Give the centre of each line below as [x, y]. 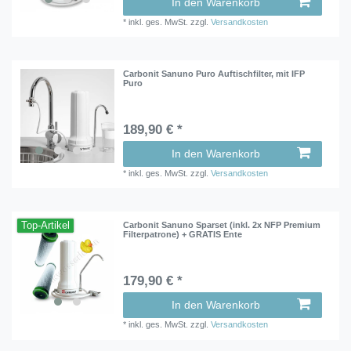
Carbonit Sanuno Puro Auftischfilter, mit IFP [214, 74]
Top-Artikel [46, 226]
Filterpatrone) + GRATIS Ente [183, 235]
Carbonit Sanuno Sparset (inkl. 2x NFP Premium [222, 225]
